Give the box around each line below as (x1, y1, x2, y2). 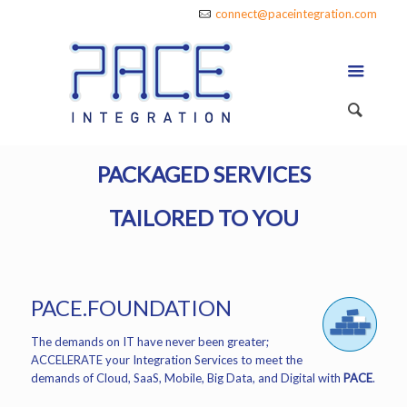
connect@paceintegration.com (214, 6, 377, 21)
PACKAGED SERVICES (96, 161, 311, 187)
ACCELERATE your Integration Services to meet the (30, 352, 303, 367)
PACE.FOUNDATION (30, 294, 232, 321)
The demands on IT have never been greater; (30, 334, 269, 349)
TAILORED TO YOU (108, 204, 299, 231)
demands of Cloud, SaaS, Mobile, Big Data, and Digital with (30, 371, 343, 385)
